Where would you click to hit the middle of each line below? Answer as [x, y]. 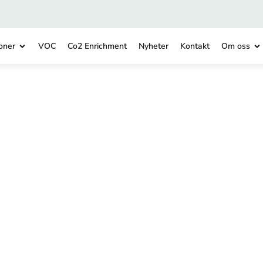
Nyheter [153, 46]
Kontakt [195, 46]
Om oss [235, 46]
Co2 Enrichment [97, 46]
